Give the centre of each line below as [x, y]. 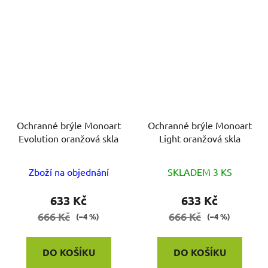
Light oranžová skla [200, 138]
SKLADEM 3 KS [200, 172]
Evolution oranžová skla [68, 138]
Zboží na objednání [68, 172]
